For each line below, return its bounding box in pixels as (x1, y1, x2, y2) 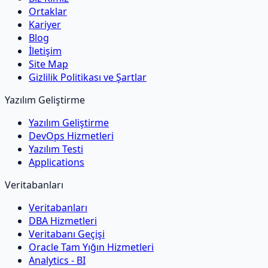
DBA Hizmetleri (29, 214, 97, 227)
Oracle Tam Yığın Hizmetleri (29, 240, 154, 254)
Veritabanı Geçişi (29, 227, 105, 240)
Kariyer (29, 17, 61, 31)
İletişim (29, 44, 62, 57)
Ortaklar (29, 4, 67, 18)
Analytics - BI (29, 253, 86, 267)
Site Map (29, 57, 68, 71)
